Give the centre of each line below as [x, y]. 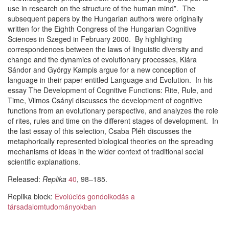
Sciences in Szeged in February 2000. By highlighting [95, 39]
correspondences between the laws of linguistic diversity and [105, 49]
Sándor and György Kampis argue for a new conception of [102, 70]
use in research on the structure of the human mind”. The [101, 8]
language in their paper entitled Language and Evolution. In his [110, 80]
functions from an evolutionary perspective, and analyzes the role [113, 110]
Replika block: [31, 196]
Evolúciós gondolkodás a [95, 196]
